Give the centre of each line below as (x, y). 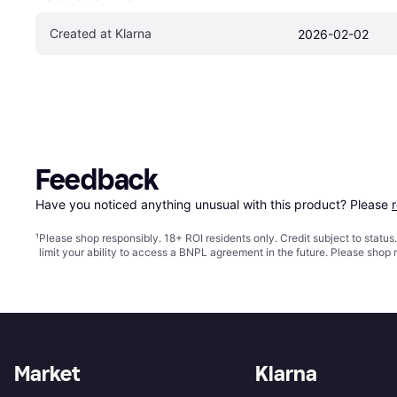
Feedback (97, 179)
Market (47, 373)
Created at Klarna (101, 33)
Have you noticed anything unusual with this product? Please (214, 204)
